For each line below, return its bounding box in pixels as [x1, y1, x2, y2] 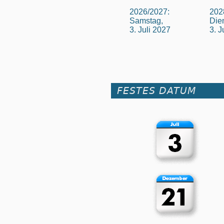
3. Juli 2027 [129, 25, 170, 34]
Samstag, [129, 16, 163, 25]
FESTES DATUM [117, 85, 196, 96]
